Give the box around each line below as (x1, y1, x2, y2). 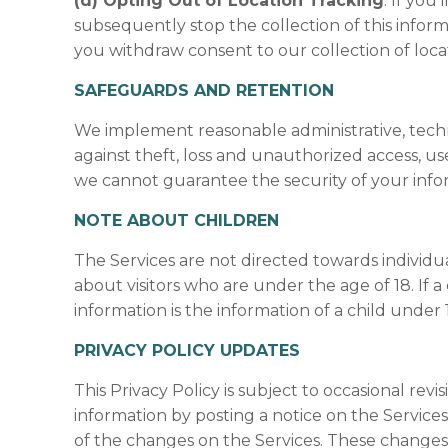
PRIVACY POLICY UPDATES (74, 341, 301, 360)
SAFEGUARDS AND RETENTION (74, 81, 335, 100)
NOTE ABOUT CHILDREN (74, 211, 280, 230)
